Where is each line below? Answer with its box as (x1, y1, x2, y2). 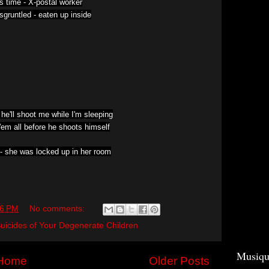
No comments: (29, 204, 87, 214)
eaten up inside (38, 10, 91, 20)
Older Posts (149, 254, 210, 267)
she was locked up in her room (5, 147, 111, 157)
